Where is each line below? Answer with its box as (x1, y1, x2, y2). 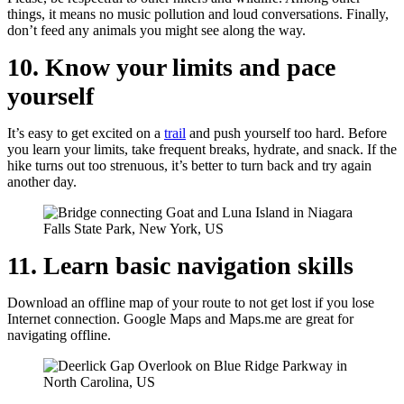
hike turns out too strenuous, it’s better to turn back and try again (7, 158, 372, 173)
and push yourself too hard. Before (186, 125, 387, 141)
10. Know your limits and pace (7, 53, 335, 81)
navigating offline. (7, 327, 111, 343)
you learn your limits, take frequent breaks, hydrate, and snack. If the (7, 142, 397, 157)
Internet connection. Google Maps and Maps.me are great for (7, 311, 353, 326)
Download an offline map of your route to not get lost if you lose (7, 295, 374, 310)
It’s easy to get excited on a (7, 125, 164, 141)
